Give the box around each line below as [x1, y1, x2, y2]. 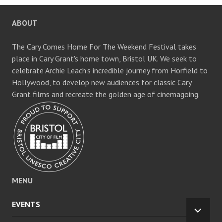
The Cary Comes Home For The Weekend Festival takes [12, 41, 196, 52]
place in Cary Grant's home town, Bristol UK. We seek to [12, 53, 197, 63]
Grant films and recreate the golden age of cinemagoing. [12, 89, 200, 99]
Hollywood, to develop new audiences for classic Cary [12, 77, 191, 87]
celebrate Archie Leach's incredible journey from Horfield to [12, 65, 208, 75]
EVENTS [12, 199, 40, 209]
